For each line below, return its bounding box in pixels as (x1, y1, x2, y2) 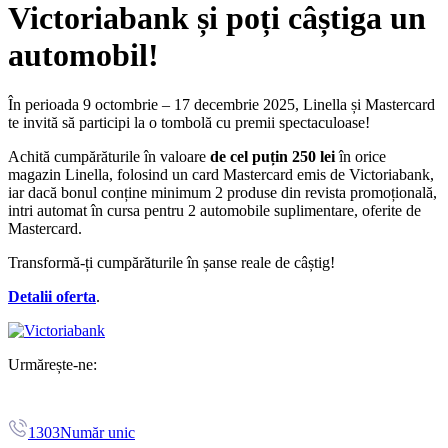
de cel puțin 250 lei (210, 147, 335, 165)
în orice (335, 147, 386, 165)
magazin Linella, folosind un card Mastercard (8, 165, 293, 183)
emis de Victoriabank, (293, 165, 434, 183)
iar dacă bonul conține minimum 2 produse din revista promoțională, (8, 183, 437, 201)
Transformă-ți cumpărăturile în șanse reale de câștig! (8, 253, 335, 271)
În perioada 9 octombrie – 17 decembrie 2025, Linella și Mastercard (8, 95, 435, 113)
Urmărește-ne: (8, 355, 97, 373)
